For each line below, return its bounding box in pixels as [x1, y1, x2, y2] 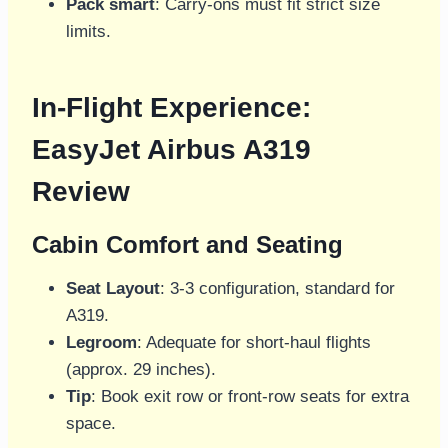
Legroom [66, 333, 137, 353]
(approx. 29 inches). [66, 360, 216, 380]
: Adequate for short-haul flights [137, 333, 371, 353]
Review [32, 176, 130, 208]
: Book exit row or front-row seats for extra [91, 387, 409, 407]
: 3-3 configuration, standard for [160, 279, 395, 299]
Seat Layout [66, 279, 160, 299]
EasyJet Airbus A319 [32, 134, 311, 166]
